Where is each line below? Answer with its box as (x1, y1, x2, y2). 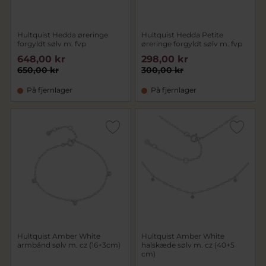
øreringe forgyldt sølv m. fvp (141, 39, 242, 48)
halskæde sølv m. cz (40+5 (141, 240, 235, 249)
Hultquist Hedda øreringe (17, 30, 108, 39)
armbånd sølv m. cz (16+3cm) (17, 240, 121, 249)
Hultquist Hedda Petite (141, 30, 223, 39)
